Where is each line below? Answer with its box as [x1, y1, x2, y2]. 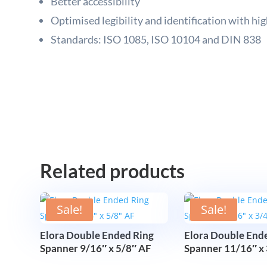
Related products [40, 159, 185, 183]
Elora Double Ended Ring [40, 228, 154, 241]
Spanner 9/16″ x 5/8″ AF [40, 241, 152, 254]
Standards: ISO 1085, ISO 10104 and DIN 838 [51, 32, 262, 46]
